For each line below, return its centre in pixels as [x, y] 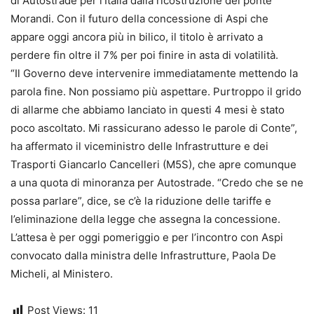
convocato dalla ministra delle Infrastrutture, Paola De [143, 256]
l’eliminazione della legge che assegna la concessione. [145, 219]
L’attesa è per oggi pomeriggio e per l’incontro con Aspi [147, 238]
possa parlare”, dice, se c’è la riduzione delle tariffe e [141, 201]
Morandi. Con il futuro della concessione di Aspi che [139, 19]
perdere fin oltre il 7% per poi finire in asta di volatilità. [144, 55]
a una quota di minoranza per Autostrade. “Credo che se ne [157, 183]
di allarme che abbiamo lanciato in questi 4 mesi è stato [148, 110]
